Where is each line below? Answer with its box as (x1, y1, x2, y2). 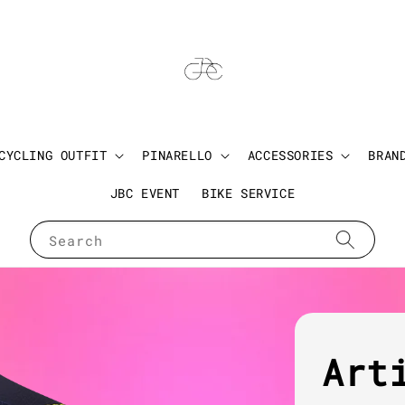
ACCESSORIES (247, 146, 334, 165)
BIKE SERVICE (202, 184, 296, 202)
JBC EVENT (109, 184, 181, 202)
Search (49, 231, 103, 250)
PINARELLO (142, 146, 212, 165)
